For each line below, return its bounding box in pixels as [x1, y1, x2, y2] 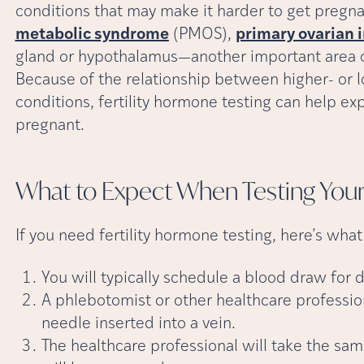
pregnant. [15, 117, 84, 134]
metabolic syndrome [15, 26, 169, 43]
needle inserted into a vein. [41, 315, 236, 332]
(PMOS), [168, 26, 236, 43]
